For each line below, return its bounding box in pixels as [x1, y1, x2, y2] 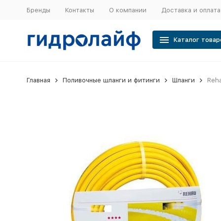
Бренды [26, 6, 50, 14]
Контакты [65, 6, 94, 14]
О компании [109, 6, 147, 14]
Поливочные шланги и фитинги [62, 76, 160, 84]
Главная [26, 76, 50, 84]
